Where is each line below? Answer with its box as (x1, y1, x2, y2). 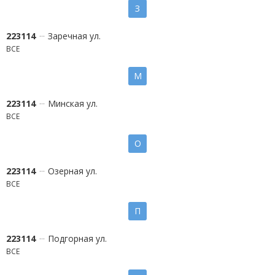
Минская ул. (48, 98, 98, 109)
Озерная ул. (48, 165, 97, 177)
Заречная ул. (48, 30, 101, 42)
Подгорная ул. (48, 233, 107, 244)
